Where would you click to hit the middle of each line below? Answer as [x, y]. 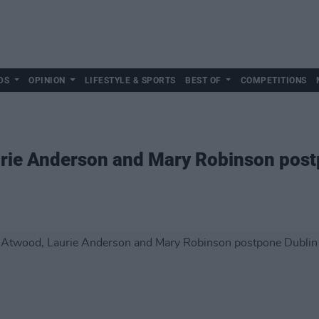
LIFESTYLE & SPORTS [130, 80]
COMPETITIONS [273, 80]
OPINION [47, 80]
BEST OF [203, 80]
